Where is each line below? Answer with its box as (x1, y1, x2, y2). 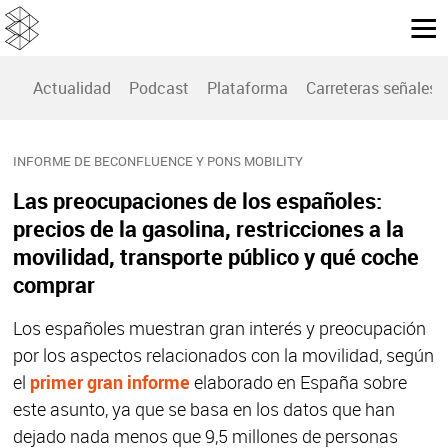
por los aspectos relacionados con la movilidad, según (12, 343, 434, 368)
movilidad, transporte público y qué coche (12, 242, 419, 272)
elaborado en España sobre (189, 370, 407, 395)
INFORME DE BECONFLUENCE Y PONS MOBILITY (12, 152, 303, 171)
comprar (12, 270, 95, 300)
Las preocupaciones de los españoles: (12, 186, 382, 216)
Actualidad (33, 77, 111, 100)
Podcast (129, 77, 189, 100)
